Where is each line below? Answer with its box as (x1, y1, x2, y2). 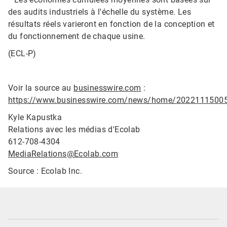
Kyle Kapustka (8, 112, 62, 123)
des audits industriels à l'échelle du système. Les (8, 7, 191, 17)
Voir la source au (8, 83, 74, 93)
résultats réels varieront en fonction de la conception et (8, 19, 215, 29)
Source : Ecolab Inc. (8, 166, 82, 176)
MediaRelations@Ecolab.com (8, 149, 118, 159)
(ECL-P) (8, 49, 36, 59)
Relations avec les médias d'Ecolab (8, 125, 140, 135)
